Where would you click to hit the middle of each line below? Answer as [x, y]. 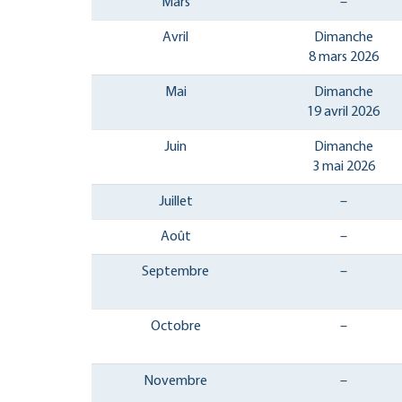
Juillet [175, 201]
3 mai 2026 [343, 166]
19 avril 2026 [343, 112]
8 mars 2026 [343, 57]
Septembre [175, 271]
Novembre [175, 381]
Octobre [175, 326]
